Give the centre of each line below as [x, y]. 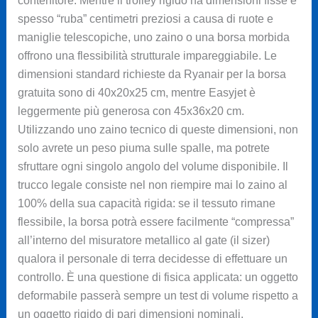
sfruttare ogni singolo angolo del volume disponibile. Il [153, 167]
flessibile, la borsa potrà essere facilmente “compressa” [155, 222]
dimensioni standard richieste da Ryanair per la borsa [152, 75]
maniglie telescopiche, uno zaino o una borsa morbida [153, 38]
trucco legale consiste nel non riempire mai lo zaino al [152, 185]
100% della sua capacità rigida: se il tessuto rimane [146, 204]
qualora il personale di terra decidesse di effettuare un [152, 259]
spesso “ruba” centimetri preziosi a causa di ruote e [145, 19]
